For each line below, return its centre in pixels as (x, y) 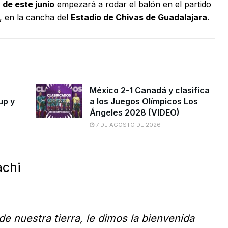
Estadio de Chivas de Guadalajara (139, 18)
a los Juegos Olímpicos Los (144, 102)
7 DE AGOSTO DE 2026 (127, 125)
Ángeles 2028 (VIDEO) (134, 113)
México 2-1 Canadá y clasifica (149, 90)
